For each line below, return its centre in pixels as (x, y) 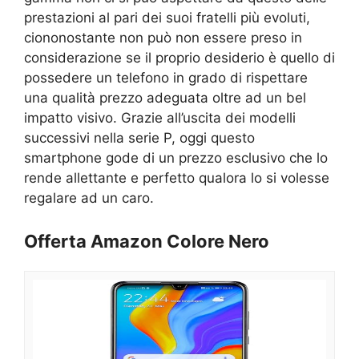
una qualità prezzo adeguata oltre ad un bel (165, 97)
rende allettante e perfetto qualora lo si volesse (177, 177)
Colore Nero (218, 242)
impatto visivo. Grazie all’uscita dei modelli (160, 117)
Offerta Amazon (95, 242)
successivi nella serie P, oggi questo (139, 137)
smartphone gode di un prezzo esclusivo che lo (176, 157)
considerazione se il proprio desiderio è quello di (179, 57)
